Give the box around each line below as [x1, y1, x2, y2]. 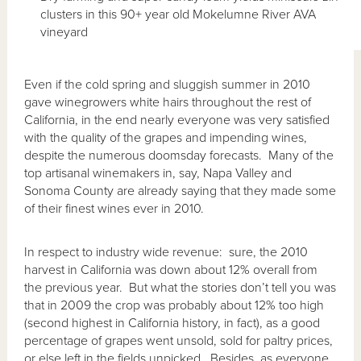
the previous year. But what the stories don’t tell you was [24, 279, 337, 296]
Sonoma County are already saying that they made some [24, 182, 337, 199]
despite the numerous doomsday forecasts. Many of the [24, 147, 334, 164]
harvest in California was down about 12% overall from [24, 261, 318, 278]
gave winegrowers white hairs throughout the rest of [24, 93, 312, 110]
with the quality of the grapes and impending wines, [24, 129, 308, 146]
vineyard [40, 23, 89, 40]
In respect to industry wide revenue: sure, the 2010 [24, 243, 309, 260]
